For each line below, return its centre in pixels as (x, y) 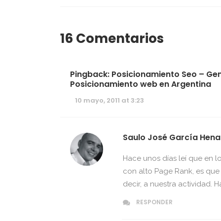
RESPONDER (154, 202)
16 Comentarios (112, 38)
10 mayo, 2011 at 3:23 (110, 101)
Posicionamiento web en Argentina (141, 84)
